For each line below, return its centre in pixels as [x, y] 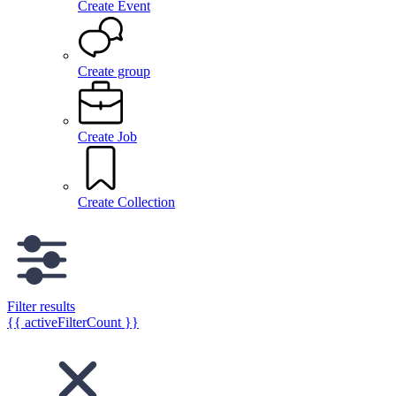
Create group [114, 71]
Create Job [107, 137]
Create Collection [126, 202]
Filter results [41, 306]
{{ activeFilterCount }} [73, 322]
